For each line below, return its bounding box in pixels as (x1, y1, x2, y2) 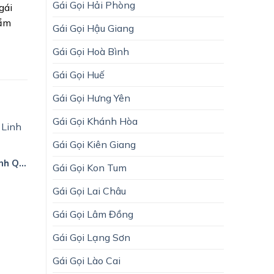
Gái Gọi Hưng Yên (53, 91, 130, 104)
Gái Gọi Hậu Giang (53, 21, 134, 34)
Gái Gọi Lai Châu (53, 184, 126, 197)
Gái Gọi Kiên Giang (53, 138, 136, 150)
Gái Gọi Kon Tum (53, 161, 127, 174)
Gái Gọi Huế (53, 68, 105, 81)
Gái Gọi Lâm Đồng (53, 207, 133, 220)
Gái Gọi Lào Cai (53, 254, 120, 267)
